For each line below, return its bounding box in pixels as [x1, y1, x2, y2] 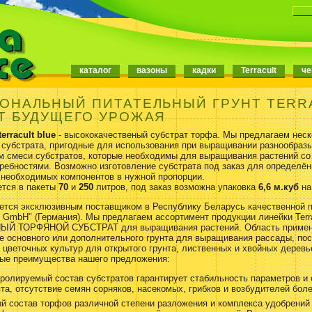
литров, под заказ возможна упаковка [93, 182, 259, 193]
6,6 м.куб [258, 182, 299, 193]
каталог [79, 65, 111, 75]
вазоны [136, 65, 167, 75]
